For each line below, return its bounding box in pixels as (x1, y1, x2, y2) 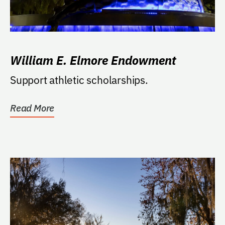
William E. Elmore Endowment (10, 52, 176, 68)
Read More (10, 101, 55, 114)
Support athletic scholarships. (10, 72, 148, 87)
